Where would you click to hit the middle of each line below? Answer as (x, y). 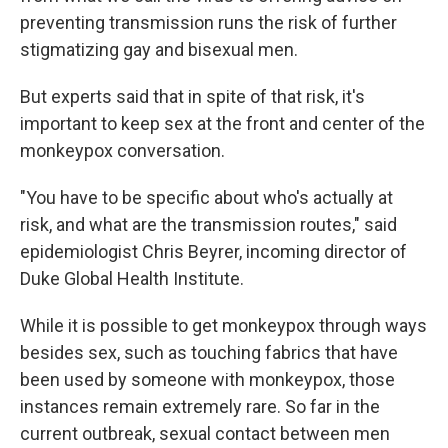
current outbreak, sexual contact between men (205, 434)
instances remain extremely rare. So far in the (200, 407)
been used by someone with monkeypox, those (207, 380)
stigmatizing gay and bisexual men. (159, 50)
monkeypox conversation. (122, 151)
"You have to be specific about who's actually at (206, 198)
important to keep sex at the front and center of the (222, 124)
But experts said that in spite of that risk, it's (192, 97)
